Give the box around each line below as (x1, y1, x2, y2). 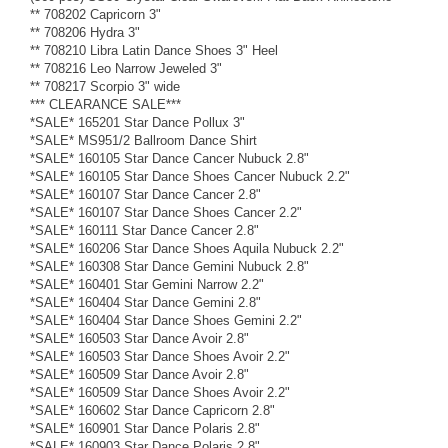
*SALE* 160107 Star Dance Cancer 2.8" (30, 186, 261, 202)
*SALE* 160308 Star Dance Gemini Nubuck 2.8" (30, 258, 309, 274)
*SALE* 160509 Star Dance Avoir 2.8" (30, 366, 249, 382)
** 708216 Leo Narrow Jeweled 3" (30, 60, 222, 76)
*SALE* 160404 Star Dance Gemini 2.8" (30, 294, 261, 310)
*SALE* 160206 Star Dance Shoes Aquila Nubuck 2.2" (30, 240, 344, 256)
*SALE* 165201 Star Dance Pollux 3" (30, 114, 245, 130)
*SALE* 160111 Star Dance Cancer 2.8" (30, 222, 259, 238)
